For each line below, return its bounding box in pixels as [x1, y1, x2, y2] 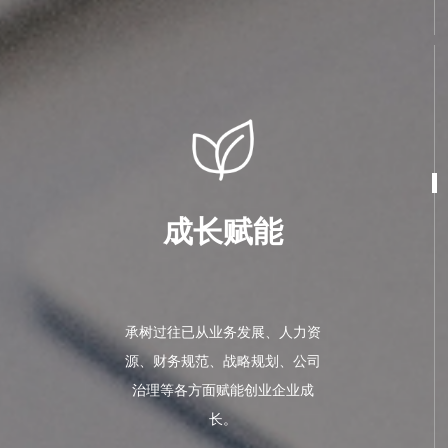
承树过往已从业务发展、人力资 [125, 325, 321, 340]
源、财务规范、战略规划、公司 [125, 354, 321, 369]
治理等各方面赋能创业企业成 [132, 383, 314, 398]
